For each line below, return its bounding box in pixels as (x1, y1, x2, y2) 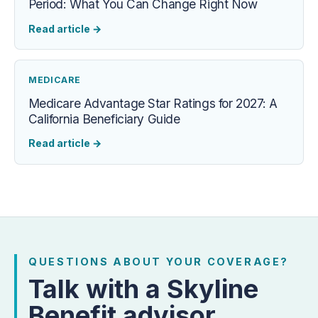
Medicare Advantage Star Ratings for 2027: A (28, 95, 278, 111)
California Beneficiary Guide (28, 111, 180, 126)
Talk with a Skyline (28, 273, 259, 305)
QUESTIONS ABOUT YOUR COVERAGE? (28, 255, 289, 268)
